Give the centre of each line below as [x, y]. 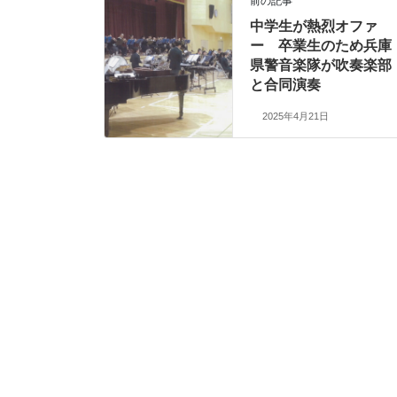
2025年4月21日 [295, 116]
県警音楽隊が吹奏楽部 [321, 65]
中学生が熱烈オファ [314, 26]
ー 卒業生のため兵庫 [321, 45]
